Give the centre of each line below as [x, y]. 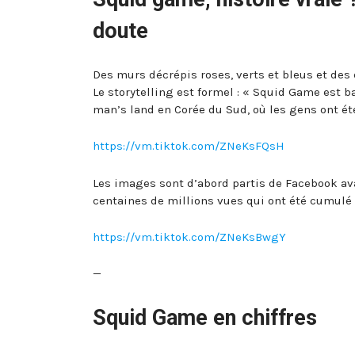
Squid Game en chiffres [205, 317]
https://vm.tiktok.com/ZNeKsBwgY [189, 237]
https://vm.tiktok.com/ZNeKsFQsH [189, 146]
